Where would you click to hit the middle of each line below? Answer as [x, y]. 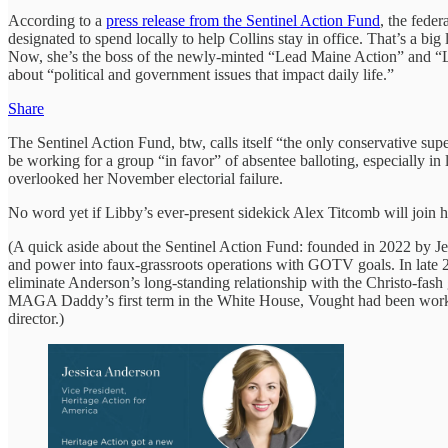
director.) [36, 318]
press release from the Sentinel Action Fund [243, 20]
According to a [57, 20]
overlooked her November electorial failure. [145, 178]
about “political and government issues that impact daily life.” [201, 74]
